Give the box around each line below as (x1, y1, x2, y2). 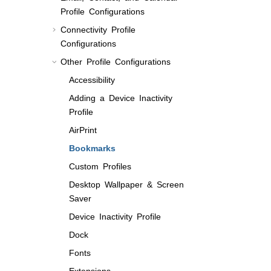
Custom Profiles (69, 161, 131, 170)
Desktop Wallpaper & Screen (69, 179, 184, 188)
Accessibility (69, 74, 115, 83)
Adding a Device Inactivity (69, 93, 172, 102)
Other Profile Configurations (60, 56, 171, 65)
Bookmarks (69, 143, 116, 152)
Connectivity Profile (60, 24, 135, 33)
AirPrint (69, 125, 97, 134)
